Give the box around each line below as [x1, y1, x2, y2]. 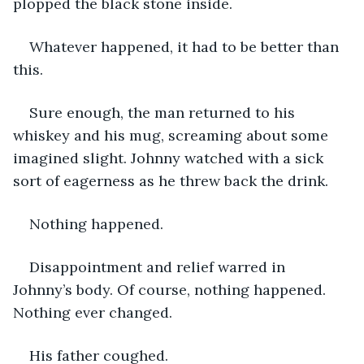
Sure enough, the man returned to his [29, 102, 299, 122]
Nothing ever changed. [13, 302, 176, 322]
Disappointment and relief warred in [29, 257, 289, 276]
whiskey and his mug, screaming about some [13, 125, 332, 145]
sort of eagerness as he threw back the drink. [13, 171, 332, 190]
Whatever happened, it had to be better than [29, 37, 343, 56]
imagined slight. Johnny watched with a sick [13, 148, 327, 167]
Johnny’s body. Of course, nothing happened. [13, 279, 330, 299]
